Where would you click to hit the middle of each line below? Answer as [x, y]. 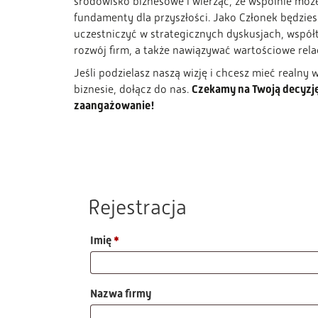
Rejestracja [137, 207]
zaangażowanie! [114, 106]
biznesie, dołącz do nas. [132, 89]
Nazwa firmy [121, 293]
